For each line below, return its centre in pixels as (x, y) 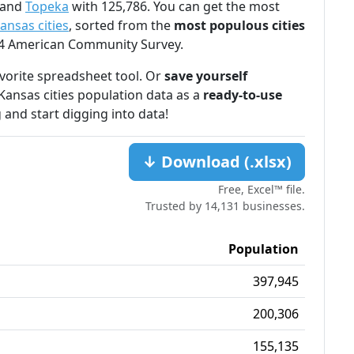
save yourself (206, 75)
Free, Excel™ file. (262, 189)
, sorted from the (121, 25)
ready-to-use (243, 94)
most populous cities (239, 25)
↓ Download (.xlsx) (217, 161)
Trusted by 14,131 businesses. (225, 205)
